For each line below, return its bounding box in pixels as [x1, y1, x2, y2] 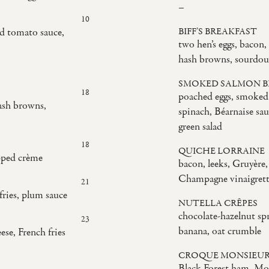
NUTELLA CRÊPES [178, 196, 258, 210]
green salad [178, 119, 222, 134]
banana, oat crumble [178, 223, 261, 239]
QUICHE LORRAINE [178, 144, 265, 158]
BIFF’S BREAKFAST [178, 25, 257, 38]
